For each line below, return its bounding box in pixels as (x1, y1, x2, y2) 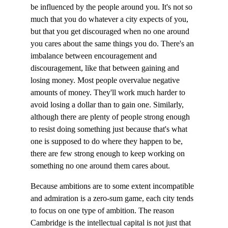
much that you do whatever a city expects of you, (31, 15, 190, 23)
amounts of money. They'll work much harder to (31, 88, 187, 97)
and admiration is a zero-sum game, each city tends (31, 194, 195, 203)
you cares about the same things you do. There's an (31, 39, 196, 48)
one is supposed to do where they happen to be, (31, 137, 185, 146)
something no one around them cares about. (31, 161, 170, 170)
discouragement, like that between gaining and (31, 64, 181, 72)
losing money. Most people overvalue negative (31, 76, 182, 84)
